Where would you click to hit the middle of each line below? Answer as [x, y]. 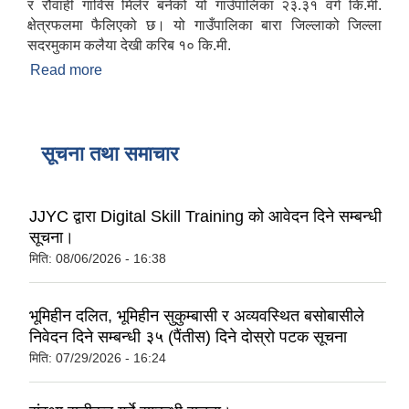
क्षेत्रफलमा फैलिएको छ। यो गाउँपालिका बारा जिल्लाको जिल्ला [204, 25]
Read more [66, 69]
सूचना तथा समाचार [110, 153]
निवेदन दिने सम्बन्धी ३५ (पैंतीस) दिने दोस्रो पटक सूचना [188, 337]
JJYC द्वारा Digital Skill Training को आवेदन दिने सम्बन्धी [205, 216]
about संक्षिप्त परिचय [159, 69]
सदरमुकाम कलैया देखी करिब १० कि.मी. [129, 45]
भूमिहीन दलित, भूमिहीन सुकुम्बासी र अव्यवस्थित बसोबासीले [197, 316]
